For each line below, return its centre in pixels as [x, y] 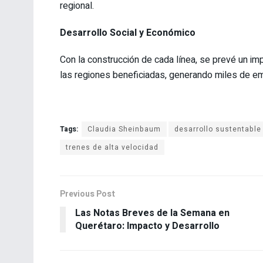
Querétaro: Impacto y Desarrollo [147, 226]
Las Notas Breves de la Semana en [152, 213]
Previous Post [87, 194]
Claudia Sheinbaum [124, 129]
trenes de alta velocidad [112, 147]
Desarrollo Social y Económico [128, 33]
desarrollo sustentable [218, 129]
